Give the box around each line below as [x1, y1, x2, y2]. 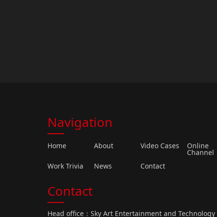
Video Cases [140, 141, 180, 151]
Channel [187, 148, 215, 157]
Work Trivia [47, 161, 83, 171]
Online [187, 141, 209, 151]
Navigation [47, 113, 112, 131]
